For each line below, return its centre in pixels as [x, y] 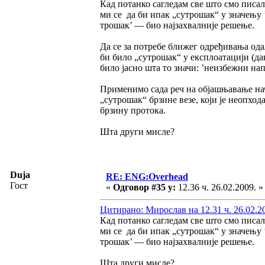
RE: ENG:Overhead [147, 176]
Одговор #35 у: [144, 187]
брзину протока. [133, 110]
